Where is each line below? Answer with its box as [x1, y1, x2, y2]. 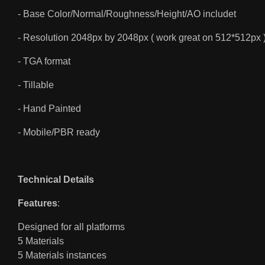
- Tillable [18, 80, 56, 91]
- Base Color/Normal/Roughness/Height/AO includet [18, 9, 236, 20]
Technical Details [18, 174, 94, 185]
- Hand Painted [18, 104, 83, 114]
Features [18, 198, 57, 209]
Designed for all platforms [18, 222, 125, 232]
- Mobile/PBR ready [18, 127, 100, 138]
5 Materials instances [18, 250, 106, 261]
